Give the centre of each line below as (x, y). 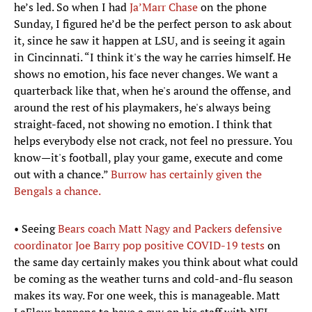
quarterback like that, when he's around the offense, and (153, 91)
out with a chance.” (62, 174)
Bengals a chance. (57, 191)
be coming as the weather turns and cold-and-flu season (154, 279)
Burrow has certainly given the (186, 174)
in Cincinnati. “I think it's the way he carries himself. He (153, 57)
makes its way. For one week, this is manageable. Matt (147, 296)
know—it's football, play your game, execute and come (148, 158)
